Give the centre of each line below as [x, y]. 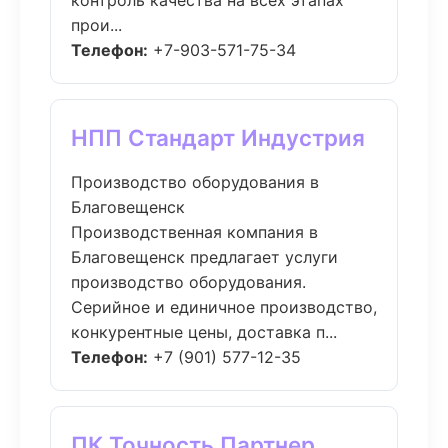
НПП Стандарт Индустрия [218, 137]
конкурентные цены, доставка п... [204, 332]
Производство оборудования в [195, 182]
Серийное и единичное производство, [224, 307]
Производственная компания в [194, 232]
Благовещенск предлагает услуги [204, 257]
